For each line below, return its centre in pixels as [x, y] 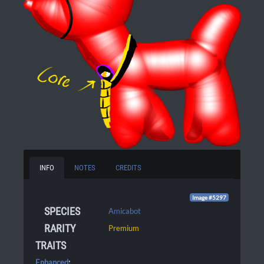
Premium [124, 228]
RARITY [60, 228]
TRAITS [51, 245]
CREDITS [128, 167]
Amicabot [125, 211]
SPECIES [62, 211]
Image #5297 [209, 197]
